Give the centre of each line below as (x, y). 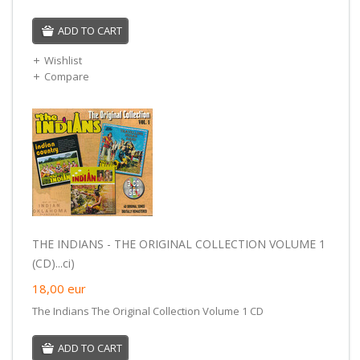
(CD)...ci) (53, 263)
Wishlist (63, 60)
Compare (66, 76)
